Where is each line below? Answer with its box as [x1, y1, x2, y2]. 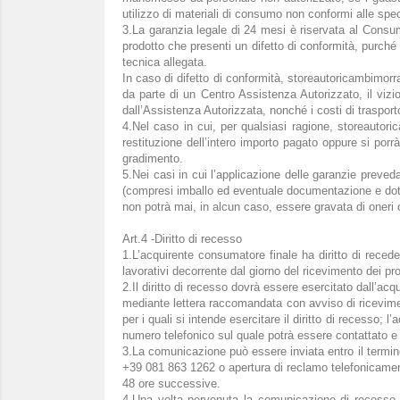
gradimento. [122, 152, 183, 165]
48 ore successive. [122, 377, 221, 390]
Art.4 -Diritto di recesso [122, 232, 242, 246]
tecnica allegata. [122, 55, 207, 69]
